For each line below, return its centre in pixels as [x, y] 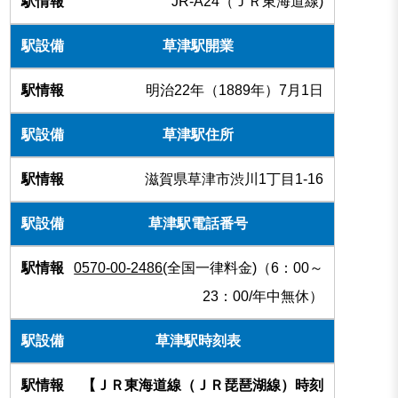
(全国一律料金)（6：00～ [243, 268]
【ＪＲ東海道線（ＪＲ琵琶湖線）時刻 [203, 386]
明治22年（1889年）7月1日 [235, 91]
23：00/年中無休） [263, 297]
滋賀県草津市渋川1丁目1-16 [235, 179]
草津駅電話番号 [199, 224]
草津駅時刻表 [199, 341]
